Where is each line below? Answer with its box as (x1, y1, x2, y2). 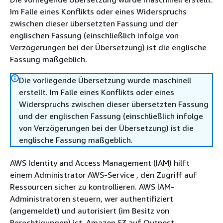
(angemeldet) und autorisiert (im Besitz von (10, 206, 169, 216)
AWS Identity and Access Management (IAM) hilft (10, 158, 190, 168)
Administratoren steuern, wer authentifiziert (10, 194, 173, 204)
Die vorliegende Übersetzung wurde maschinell (19, 75, 191, 85)
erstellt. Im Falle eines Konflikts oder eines (19, 87, 174, 97)
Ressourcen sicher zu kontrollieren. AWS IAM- (10, 182, 174, 192)
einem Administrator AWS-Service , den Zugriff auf (10, 170, 197, 180)
